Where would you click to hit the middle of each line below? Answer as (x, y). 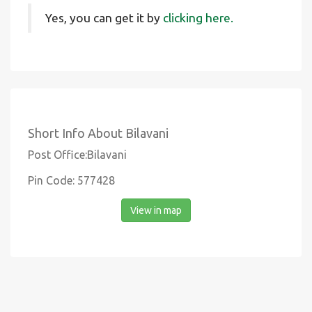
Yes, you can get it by (104, 18)
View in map (156, 210)
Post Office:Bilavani (77, 155)
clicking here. (198, 18)
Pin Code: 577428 (71, 180)
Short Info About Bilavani (98, 133)
